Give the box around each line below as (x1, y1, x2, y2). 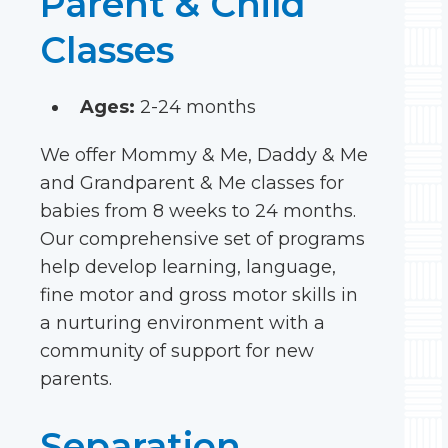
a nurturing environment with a (40, 312, 325, 334)
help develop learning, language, (40, 256, 336, 278)
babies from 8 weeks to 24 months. (40, 200, 356, 222)
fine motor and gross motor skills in (40, 284, 358, 306)
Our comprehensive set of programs (40, 228, 365, 250)
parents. (40, 368, 112, 390)
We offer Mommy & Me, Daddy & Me (40, 144, 368, 166)
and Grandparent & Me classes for (40, 172, 344, 194)
